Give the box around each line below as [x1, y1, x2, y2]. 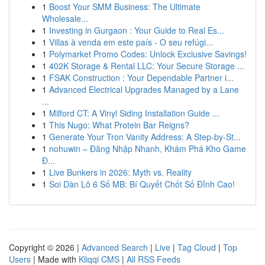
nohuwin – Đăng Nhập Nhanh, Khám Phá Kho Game [49, 143, 246, 154]
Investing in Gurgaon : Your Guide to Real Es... [49, 24, 224, 36]
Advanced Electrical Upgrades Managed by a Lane [49, 83, 239, 95]
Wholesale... [42, 12, 88, 24]
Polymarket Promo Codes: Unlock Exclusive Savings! [49, 48, 247, 60]
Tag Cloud [177, 241, 216, 253]
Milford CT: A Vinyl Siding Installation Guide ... [49, 107, 219, 119]
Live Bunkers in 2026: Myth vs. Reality [49, 166, 192, 178]
